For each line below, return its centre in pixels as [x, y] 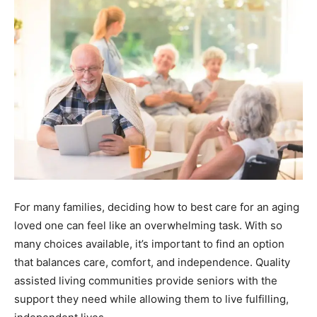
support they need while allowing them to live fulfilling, [151, 299]
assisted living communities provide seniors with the [146, 281]
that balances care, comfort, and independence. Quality [152, 262]
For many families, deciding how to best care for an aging [157, 207]
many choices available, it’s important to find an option [149, 244]
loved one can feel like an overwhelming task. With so [148, 225]
